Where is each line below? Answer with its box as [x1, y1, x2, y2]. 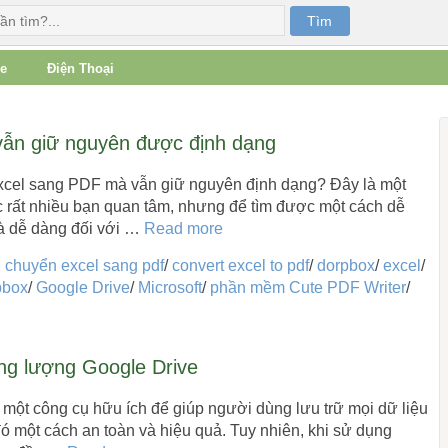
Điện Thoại [46, 61, 114, 76]
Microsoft [137, 279, 202, 296]
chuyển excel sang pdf [4, 257, 164, 274]
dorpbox [316, 257, 375, 274]
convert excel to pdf [171, 257, 309, 274]
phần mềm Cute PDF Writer [209, 279, 406, 296]
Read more [143, 220, 223, 237]
